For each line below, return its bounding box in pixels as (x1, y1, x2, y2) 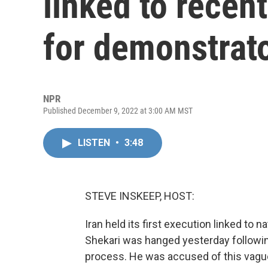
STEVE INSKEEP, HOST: (85, 190, 194, 202)
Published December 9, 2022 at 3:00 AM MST (43, 106, 193, 115)
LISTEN (78, 137, 112, 148)
